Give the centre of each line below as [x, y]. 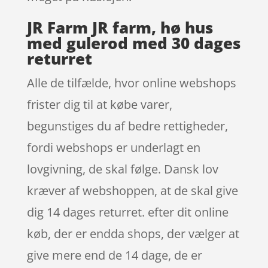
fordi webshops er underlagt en [113, 147]
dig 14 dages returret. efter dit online [127, 212]
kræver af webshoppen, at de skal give [132, 191]
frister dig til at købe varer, [99, 104]
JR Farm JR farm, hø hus [120, 28]
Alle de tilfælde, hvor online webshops [131, 83]
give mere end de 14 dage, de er [114, 255]
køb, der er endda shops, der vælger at [133, 234]
